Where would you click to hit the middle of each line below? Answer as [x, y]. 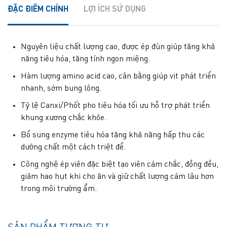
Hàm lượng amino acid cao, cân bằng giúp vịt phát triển [118, 76]
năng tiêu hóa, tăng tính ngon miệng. [85, 59]
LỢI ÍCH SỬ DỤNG [115, 9]
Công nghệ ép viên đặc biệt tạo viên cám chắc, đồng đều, [120, 164]
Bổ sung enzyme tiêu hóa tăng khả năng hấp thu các [113, 135]
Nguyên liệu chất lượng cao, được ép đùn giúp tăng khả [118, 47]
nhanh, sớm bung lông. [61, 88]
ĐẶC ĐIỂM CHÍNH [38, 9]
